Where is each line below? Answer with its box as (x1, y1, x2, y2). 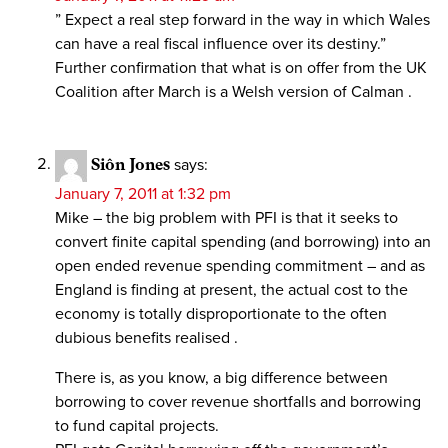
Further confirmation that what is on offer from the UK (55, 57, 427, 78)
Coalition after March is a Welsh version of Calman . (55, 81, 412, 102)
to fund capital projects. (55, 415, 219, 436)
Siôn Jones (91, 154, 170, 174)
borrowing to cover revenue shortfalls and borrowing (55, 391, 421, 412)
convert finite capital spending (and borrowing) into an (55, 231, 431, 252)
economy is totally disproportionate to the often (55, 303, 387, 324)
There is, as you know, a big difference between (55, 367, 388, 388)
